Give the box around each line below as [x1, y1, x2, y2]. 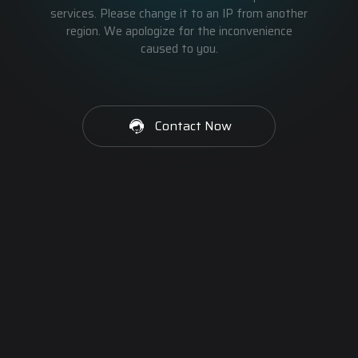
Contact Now [155, 116, 232, 136]
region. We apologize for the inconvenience [66, 22, 292, 41]
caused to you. [140, 39, 218, 58]
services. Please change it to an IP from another [50, 4, 308, 23]
